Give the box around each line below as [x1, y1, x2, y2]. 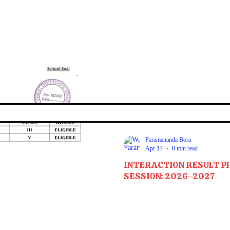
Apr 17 [145, 145, 163, 152]
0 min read [172, 145, 198, 152]
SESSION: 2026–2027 [124, 170, 215, 182]
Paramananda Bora [145, 136, 191, 144]
